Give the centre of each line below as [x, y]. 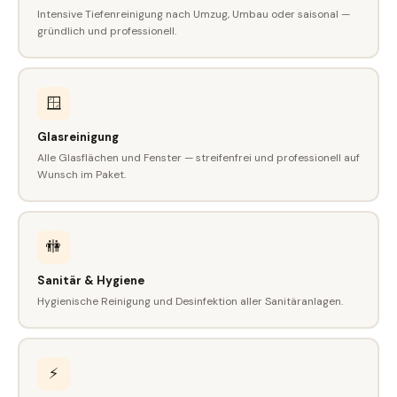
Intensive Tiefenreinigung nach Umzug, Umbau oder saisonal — [193, 14]
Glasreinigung [78, 136]
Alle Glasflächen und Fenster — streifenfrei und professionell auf [198, 157]
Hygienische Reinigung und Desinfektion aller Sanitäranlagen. [190, 301]
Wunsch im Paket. [81, 174]
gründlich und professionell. [106, 31]
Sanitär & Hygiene [90, 280]
